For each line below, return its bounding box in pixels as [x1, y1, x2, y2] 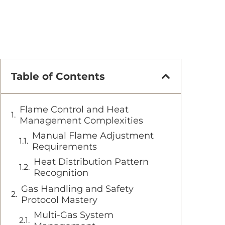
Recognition [34, 167, 88, 178]
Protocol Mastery [21, 194, 97, 205]
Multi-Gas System [34, 209, 114, 220]
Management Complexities [20, 115, 143, 126]
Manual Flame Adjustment [32, 130, 154, 141]
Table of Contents [11, 70, 105, 82]
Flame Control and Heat [20, 103, 129, 115]
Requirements [32, 141, 97, 152]
